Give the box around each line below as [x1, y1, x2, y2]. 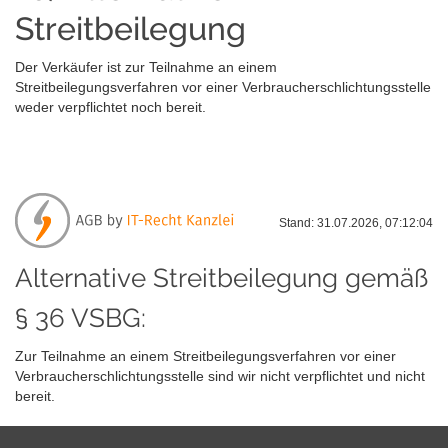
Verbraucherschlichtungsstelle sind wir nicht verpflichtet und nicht [15, 368, 425, 385]
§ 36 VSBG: [15, 302, 146, 333]
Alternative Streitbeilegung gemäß [15, 262, 428, 293]
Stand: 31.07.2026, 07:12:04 [279, 215, 433, 230]
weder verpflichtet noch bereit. [15, 98, 206, 115]
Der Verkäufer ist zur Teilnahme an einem [15, 58, 277, 75]
